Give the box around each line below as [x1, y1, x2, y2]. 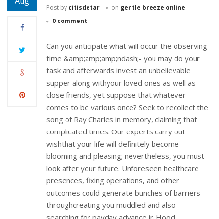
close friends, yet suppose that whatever [46, 89, 186, 100]
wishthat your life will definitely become [46, 138, 179, 149]
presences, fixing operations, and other [46, 175, 179, 185]
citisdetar [68, 3, 100, 12]
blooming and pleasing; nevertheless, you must [46, 151, 204, 161]
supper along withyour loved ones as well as [46, 77, 196, 88]
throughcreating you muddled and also [46, 199, 175, 210]
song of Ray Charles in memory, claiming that [46, 114, 197, 124]
